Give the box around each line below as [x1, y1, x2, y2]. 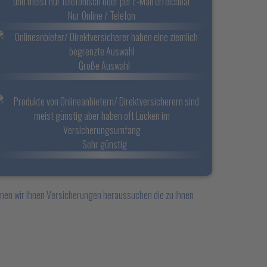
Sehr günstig [76, 137, 127, 151]
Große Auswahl [73, 58, 131, 73]
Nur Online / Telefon [68, 8, 136, 23]
